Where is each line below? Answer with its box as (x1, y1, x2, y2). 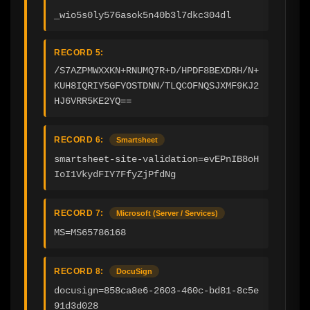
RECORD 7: (54, 208, 104, 218)
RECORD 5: (54, 47, 104, 57)
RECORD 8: (54, 266, 104, 276)
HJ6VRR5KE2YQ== (54, 95, 131, 107)
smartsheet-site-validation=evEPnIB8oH (54, 153, 259, 165)
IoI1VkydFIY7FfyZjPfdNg (54, 168, 176, 180)
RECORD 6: (54, 134, 104, 145)
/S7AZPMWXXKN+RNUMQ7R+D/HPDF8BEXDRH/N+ (54, 64, 259, 76)
